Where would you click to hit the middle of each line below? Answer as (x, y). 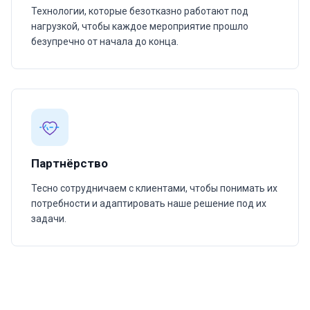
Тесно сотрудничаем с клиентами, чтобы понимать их (154, 188)
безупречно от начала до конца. (105, 42)
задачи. (49, 219)
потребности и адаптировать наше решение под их (149, 203)
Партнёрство (70, 163)
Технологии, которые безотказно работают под (140, 11)
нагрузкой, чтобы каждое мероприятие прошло (140, 26)
